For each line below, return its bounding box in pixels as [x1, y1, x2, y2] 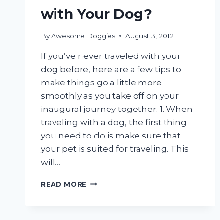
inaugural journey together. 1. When [41, 104, 192, 114]
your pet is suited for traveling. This [41, 143, 189, 154]
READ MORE [41, 180, 87, 188]
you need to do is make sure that [41, 130, 181, 140]
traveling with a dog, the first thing [41, 117, 187, 127]
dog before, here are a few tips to [41, 64, 181, 74]
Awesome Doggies [51, 31, 116, 40]
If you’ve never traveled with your [41, 51, 181, 61]
